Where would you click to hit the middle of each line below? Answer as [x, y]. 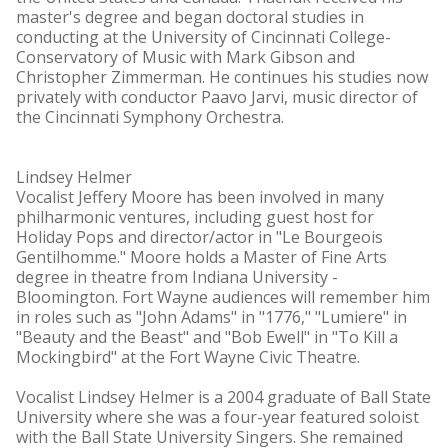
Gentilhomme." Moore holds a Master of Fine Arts [201, 257]
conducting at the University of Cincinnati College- [203, 37]
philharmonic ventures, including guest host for [195, 217]
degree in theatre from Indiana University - [177, 277]
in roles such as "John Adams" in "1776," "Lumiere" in [211, 317]
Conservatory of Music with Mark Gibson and [185, 57]
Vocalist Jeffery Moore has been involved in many [200, 197]
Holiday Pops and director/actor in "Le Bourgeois [199, 237]
